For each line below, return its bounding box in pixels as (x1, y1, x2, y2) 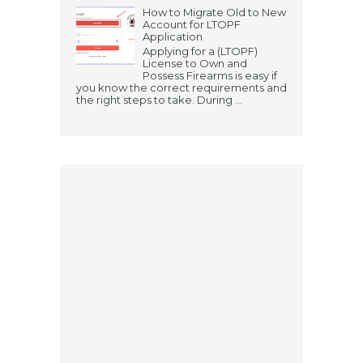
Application (143, 30, 203, 44)
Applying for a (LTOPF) (143, 44, 258, 58)
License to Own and (143, 56, 248, 70)
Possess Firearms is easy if (143, 68, 278, 82)
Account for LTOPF (143, 18, 241, 32)
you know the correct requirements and (76, 80, 287, 94)
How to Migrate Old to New (143, 6, 287, 19)
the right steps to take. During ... (76, 92, 242, 106)
